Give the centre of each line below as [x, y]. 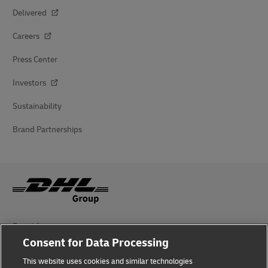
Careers [27, 36]
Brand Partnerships [47, 129]
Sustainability [37, 106]
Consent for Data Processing [96, 243]
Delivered [31, 13]
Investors [30, 83]
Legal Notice [35, 249]
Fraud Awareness [43, 226]
